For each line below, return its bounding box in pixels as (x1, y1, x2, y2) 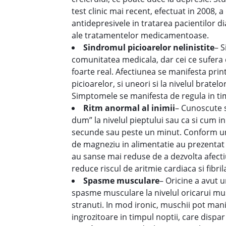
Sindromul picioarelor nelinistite (83, 42, 214, 53)
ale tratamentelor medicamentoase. (72, 30, 209, 41)
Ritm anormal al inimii (83, 102, 175, 114)
